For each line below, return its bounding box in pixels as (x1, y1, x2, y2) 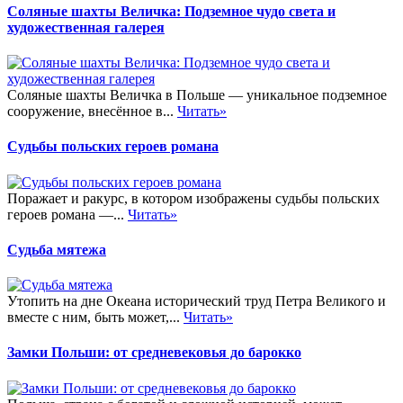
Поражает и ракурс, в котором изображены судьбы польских (7, 190, 380, 206)
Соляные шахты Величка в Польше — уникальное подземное (7, 86, 387, 103)
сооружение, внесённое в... (7, 103, 177, 119)
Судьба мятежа (7, 241, 106, 257)
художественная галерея (7, 19, 165, 35)
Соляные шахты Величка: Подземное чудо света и (7, 3, 336, 19)
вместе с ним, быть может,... (7, 309, 184, 326)
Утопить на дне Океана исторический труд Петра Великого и (7, 293, 386, 309)
